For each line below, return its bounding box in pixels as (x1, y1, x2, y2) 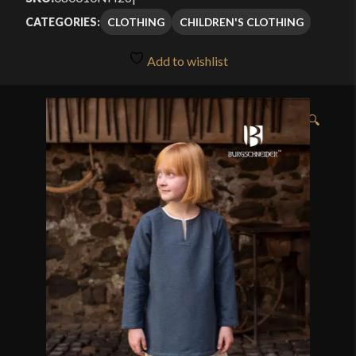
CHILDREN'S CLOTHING (179, 14, 304, 29)
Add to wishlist (144, 52, 228, 68)
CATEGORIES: (25, 15, 100, 29)
